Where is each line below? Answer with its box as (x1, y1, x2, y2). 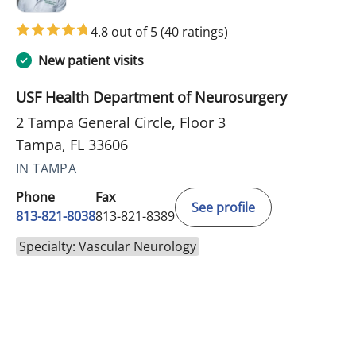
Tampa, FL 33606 (16, 134, 128, 154)
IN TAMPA (16, 159, 77, 177)
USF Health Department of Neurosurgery (16, 87, 287, 106)
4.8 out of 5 (91, 22, 161, 41)
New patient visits (38, 51, 144, 69)
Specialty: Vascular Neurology (19, 237, 196, 255)
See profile (192, 198, 255, 216)
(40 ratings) (161, 22, 228, 41)
